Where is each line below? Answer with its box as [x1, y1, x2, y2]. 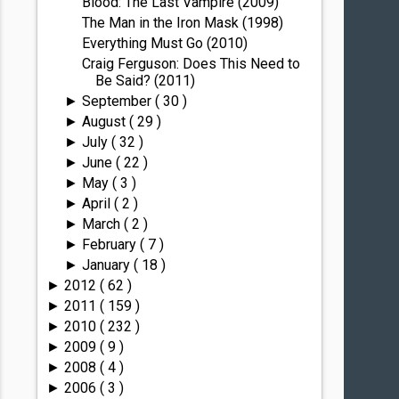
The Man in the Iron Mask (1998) [82, 14, 284, 31]
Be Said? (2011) [95, 72, 196, 89]
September [81, 93, 155, 110]
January [81, 256, 134, 273]
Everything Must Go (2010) [82, 35, 248, 52]
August [81, 113, 129, 130]
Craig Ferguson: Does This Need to [82, 55, 301, 72]
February [81, 236, 140, 253]
